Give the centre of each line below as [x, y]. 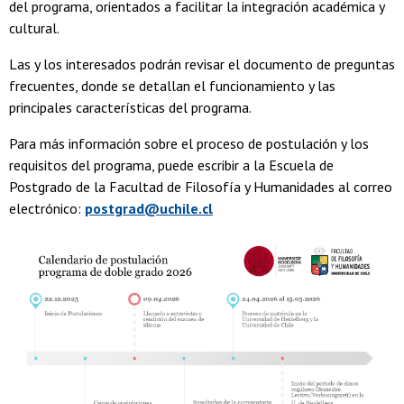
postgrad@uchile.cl [149, 209]
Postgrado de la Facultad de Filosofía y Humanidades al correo [201, 187]
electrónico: [47, 209]
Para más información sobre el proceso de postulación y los [189, 144]
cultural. [34, 28]
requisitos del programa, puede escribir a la [139, 165]
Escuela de [301, 165]
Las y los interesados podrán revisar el [126, 64]
